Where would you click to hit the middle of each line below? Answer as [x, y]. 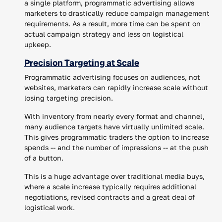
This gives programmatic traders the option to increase [117, 137]
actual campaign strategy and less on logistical [104, 34]
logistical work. [50, 207]
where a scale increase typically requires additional [110, 186]
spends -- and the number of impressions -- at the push [116, 147]
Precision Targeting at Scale [82, 62]
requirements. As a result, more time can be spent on [112, 23]
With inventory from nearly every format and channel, [114, 116]
